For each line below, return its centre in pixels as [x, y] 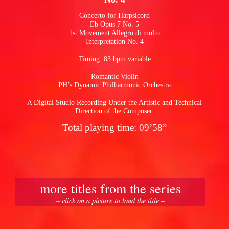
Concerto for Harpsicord [114, 15]
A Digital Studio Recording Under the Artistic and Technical [114, 102]
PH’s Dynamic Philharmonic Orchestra [114, 85]
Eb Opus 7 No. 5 [114, 24]
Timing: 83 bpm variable [114, 59]
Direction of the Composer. [114, 111]
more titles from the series [111, 188]
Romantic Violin [114, 76]
